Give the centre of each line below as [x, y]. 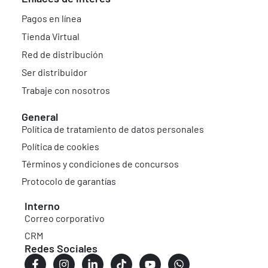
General [40, 116]
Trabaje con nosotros [66, 90]
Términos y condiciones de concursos [100, 163]
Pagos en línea [51, 18]
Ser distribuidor [54, 72]
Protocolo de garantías [69, 181]
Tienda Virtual [51, 36]
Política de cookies [60, 146]
